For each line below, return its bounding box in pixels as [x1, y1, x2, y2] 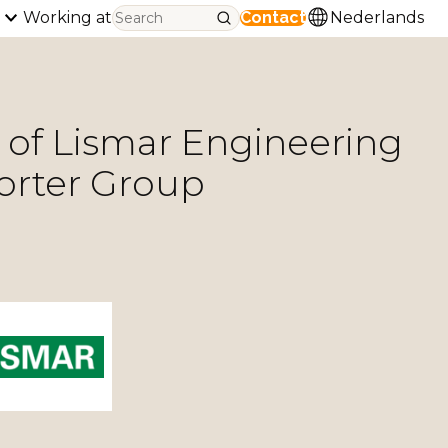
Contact [240, 8, 306, 28]
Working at [23, 8, 112, 28]
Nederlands [330, 8, 424, 28]
